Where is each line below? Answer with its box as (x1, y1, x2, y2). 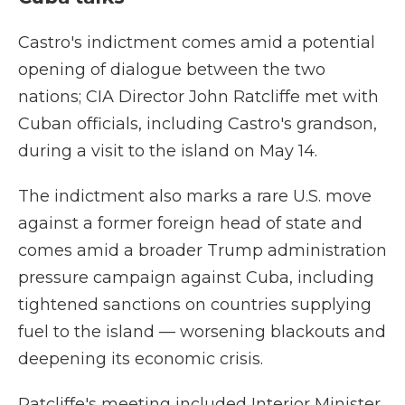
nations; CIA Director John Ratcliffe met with (18, 87, 379, 107)
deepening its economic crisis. (18, 349, 263, 369)
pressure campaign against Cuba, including (18, 268, 374, 287)
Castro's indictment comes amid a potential (18, 33, 375, 52)
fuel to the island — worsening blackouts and (18, 322, 386, 342)
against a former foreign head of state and (18, 213, 363, 233)
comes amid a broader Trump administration (18, 240, 387, 260)
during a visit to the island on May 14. (18, 141, 317, 161)
